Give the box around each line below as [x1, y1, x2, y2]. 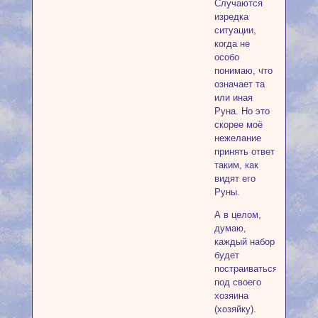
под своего [214, 276, 261, 287]
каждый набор [214, 236, 275, 247]
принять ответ [214, 146, 275, 158]
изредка [214, 11, 248, 23]
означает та [214, 79, 265, 90]
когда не [214, 38, 250, 50]
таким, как [214, 160, 258, 171]
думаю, [214, 222, 246, 234]
